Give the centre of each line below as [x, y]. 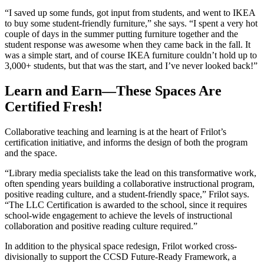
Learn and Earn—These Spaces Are [113, 91]
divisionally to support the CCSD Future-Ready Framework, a [121, 257]
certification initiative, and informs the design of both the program [126, 143]
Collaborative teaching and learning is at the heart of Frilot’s [115, 132]
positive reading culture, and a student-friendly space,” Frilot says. [127, 194]
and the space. [31, 153]
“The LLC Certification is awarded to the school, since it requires [126, 205]
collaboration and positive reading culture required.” [101, 226]
